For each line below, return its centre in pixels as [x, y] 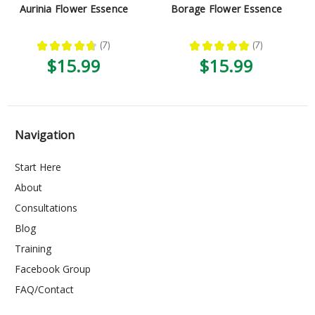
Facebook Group [53, 269]
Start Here [38, 167]
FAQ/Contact [44, 289]
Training [33, 248]
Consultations [46, 207]
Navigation [45, 135]
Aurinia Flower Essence [74, 8]
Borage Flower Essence [226, 8]
